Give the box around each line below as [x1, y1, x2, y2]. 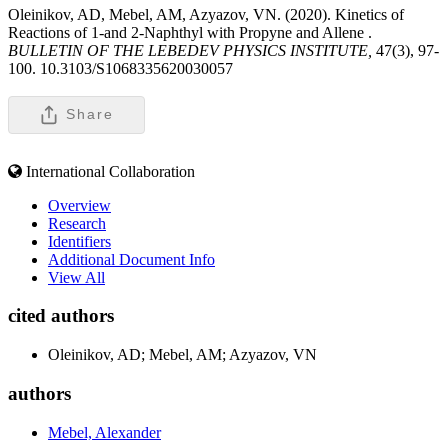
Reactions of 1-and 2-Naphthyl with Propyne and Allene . [8, 23, 372, 41]
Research [48, 214, 106, 232]
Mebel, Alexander [48, 423, 161, 441]
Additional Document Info [48, 250, 215, 268]
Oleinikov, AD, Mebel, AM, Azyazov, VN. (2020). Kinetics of [8, 5, 404, 23]
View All [48, 268, 105, 286]
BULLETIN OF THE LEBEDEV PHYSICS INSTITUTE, [8, 41, 376, 59]
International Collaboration [26, 162, 195, 180]
